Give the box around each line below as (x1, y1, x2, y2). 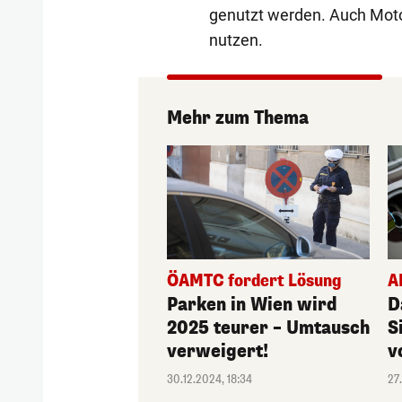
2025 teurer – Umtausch (167, 315, 371, 340)
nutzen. (208, 30, 263, 49)
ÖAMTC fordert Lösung (167, 269, 343, 292)
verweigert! (167, 338, 269, 363)
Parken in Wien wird (167, 292, 338, 317)
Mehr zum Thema (167, 105, 310, 130)
